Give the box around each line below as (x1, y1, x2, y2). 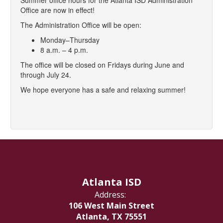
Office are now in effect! (20, 5, 95, 15)
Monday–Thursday (40, 35, 100, 45)
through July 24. (20, 70, 71, 80)
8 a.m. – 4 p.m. (40, 45, 88, 55)
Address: (95, 189, 126, 201)
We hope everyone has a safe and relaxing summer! (20, 85, 188, 95)
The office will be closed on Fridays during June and (20, 60, 184, 70)
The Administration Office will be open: (20, 20, 141, 30)
